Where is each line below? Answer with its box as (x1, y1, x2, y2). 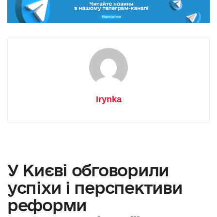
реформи (7, 195, 87, 214)
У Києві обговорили (7, 160, 169, 179)
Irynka (95, 94, 122, 104)
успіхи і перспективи (7, 178, 183, 197)
